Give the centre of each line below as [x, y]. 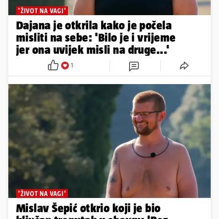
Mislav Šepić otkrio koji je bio [88, 208]
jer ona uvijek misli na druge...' [93, 49]
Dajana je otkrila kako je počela [94, 25]
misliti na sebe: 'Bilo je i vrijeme [96, 37]
